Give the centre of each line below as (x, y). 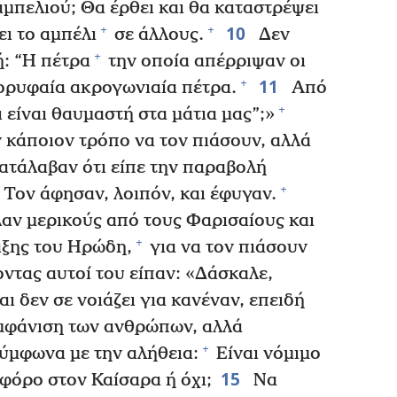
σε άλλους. (157, 35)
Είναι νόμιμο (266, 354)
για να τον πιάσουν (226, 247)
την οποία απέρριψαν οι (205, 61)
